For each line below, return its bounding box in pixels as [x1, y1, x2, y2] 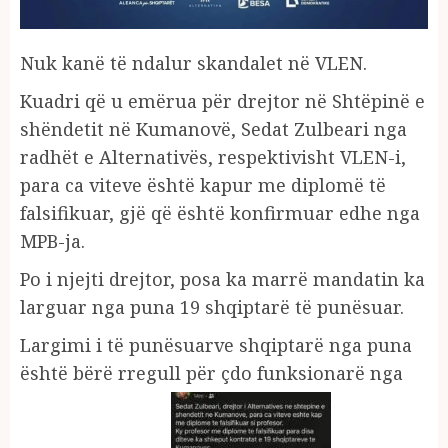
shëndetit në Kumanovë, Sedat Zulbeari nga [20, 116, 407, 141]
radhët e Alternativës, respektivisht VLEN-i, [20, 144, 406, 169]
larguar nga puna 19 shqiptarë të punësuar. [20, 294, 404, 319]
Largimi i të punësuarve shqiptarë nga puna [20, 332, 412, 357]
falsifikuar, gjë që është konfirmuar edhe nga [20, 200, 420, 225]
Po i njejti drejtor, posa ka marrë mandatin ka [20, 266, 425, 291]
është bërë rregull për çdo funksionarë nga [20, 360, 403, 385]
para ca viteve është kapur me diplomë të [20, 172, 386, 197]
